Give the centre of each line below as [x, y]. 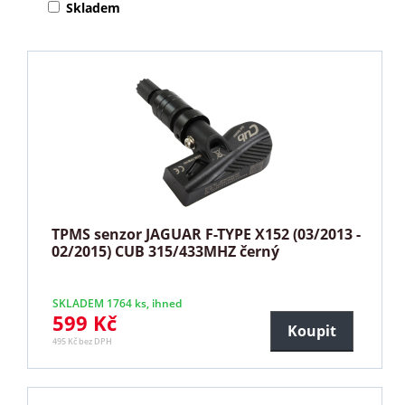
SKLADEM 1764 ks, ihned [118, 303]
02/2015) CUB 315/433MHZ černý [166, 251]
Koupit [311, 330]
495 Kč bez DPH [83, 341]
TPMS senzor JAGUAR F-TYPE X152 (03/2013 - [207, 234]
